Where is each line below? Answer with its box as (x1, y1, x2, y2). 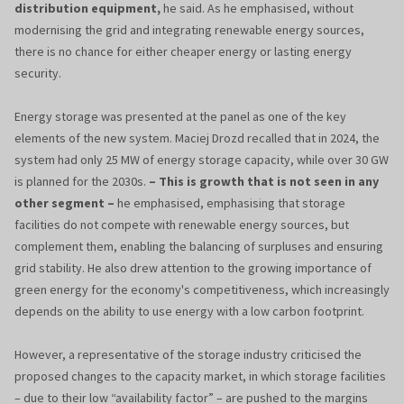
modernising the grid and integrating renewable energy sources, (14, 22, 364, 39)
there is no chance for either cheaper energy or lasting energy (14, 43, 352, 60)
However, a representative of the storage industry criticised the (14, 346, 362, 363)
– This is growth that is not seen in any (149, 173, 379, 190)
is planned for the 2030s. (14, 173, 149, 190)
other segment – (14, 195, 115, 212)
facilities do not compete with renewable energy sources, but (14, 216, 349, 234)
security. (14, 65, 61, 82)
